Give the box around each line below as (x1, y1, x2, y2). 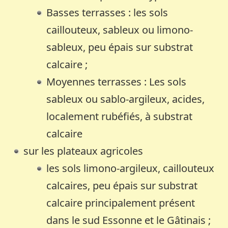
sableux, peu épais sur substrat (46, 40, 193, 54)
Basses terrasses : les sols (46, 5, 168, 19)
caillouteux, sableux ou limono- (46, 22, 193, 37)
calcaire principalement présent (46, 195, 195, 210)
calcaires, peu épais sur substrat (46, 178, 198, 192)
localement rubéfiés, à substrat (46, 109, 193, 123)
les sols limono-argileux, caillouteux (46, 161, 215, 175)
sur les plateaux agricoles (23, 144, 144, 158)
